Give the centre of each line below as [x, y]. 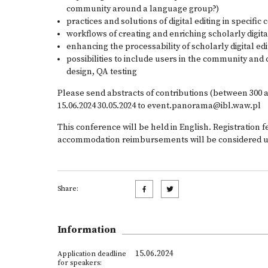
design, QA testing [102, 72]
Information [87, 230]
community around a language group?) [143, 9]
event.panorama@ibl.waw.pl [204, 106]
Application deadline [92, 254]
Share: [68, 189]
